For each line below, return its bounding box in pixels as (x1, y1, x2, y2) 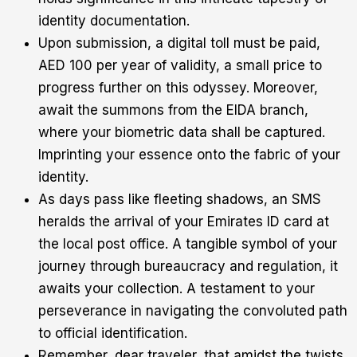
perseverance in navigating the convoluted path (38, 302, 347, 319)
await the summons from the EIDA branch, (38, 101, 308, 118)
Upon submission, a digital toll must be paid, (38, 34, 320, 51)
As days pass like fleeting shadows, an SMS (38, 190, 321, 207)
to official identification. (38, 324, 187, 341)
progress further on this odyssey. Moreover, (38, 79, 318, 96)
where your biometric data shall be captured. (38, 124, 325, 140)
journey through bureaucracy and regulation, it (38, 257, 338, 274)
